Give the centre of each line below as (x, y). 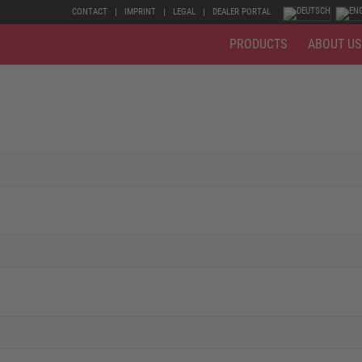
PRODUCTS (258, 44)
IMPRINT (140, 12)
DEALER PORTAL (242, 12)
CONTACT (90, 12)
